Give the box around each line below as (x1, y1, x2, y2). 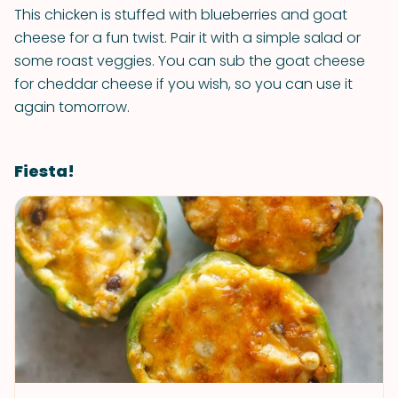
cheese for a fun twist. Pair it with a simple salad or (14, 28, 361, 48)
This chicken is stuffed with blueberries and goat (14, 4, 347, 25)
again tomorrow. (14, 97, 130, 117)
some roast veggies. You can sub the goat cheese (14, 51, 365, 71)
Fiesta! (14, 160, 75, 182)
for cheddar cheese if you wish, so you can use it (14, 74, 353, 94)
